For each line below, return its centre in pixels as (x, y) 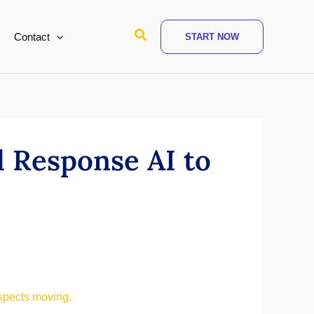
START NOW (212, 36)
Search (154, 35)
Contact (32, 36)
